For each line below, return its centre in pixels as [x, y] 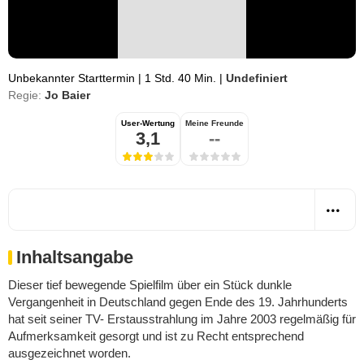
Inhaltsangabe [75, 257]
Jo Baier [67, 95]
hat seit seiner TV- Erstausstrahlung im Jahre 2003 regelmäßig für [182, 319]
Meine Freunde [214, 123]
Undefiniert [257, 78]
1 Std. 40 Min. [180, 78]
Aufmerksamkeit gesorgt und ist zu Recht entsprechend [156, 336]
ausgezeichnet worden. [69, 353]
